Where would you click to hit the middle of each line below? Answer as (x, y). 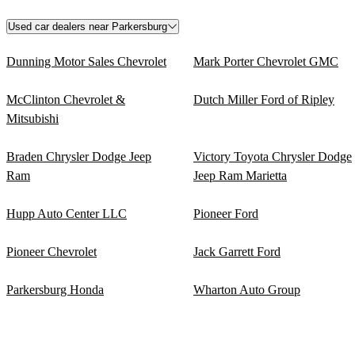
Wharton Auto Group (247, 289)
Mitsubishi (32, 118)
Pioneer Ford (226, 213)
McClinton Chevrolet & (66, 99)
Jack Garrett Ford (237, 251)
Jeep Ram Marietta (240, 175)
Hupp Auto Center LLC (67, 213)
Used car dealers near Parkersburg (88, 26)
